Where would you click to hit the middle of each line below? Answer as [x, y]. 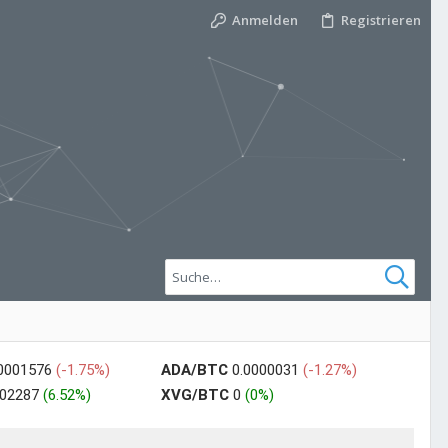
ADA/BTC [194, 370]
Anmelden [264, 20]
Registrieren [381, 20]
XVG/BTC [194, 395]
